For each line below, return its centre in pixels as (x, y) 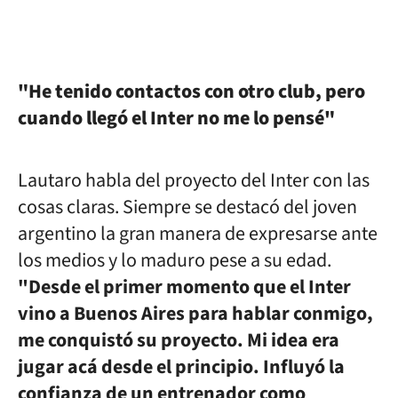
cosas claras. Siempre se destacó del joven (187, 207)
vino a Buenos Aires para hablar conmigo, (195, 314)
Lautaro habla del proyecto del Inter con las (194, 180)
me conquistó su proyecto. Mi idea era (179, 340)
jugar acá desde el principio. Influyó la (181, 367)
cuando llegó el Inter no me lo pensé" (176, 118)
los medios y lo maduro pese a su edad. (175, 260)
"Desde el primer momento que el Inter (184, 287)
